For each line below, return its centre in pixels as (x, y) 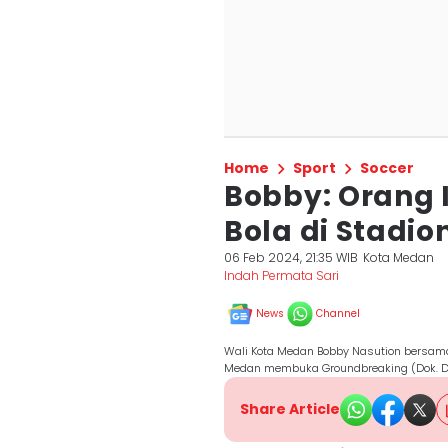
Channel (338, 313)
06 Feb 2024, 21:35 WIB (291, 257)
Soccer (387, 168)
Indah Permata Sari (281, 275)
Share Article (290, 409)
